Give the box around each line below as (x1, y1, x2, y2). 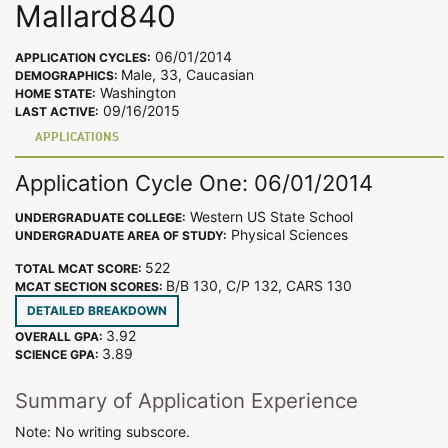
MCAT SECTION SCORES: (15, 278, 166, 294)
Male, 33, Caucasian (121, 66, 254, 84)
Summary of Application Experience (15, 387, 358, 413)
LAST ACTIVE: (15, 104, 99, 120)
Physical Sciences (227, 225, 348, 243)
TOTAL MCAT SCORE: (15, 260, 145, 276)
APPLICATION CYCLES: (15, 50, 151, 66)
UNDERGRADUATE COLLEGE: (15, 209, 186, 225)
